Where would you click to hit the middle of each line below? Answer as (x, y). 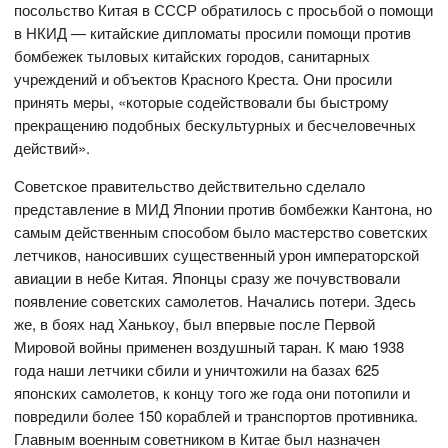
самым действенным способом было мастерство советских (221, 232)
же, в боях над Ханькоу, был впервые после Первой (195, 324)
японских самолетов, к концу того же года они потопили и (212, 393)
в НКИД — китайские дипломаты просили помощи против (213, 33)
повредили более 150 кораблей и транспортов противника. (216, 416)
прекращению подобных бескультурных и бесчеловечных (215, 125)
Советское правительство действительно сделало (190, 186)
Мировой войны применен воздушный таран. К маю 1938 (209, 347)
